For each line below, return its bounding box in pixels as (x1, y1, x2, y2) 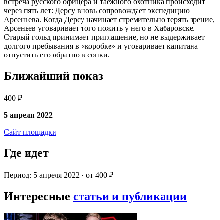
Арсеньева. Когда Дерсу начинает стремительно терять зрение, (4, 15, 215, 24)
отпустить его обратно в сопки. (4, 51, 110, 59)
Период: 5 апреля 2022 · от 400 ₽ (4, 171, 113, 180)
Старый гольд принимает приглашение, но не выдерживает (4, 33, 205, 42)
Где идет (4, 146, 49, 160)
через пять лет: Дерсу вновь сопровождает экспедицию (4, 6, 190, 15)
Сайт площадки (4, 128, 56, 137)
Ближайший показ (4, 69, 103, 82)
